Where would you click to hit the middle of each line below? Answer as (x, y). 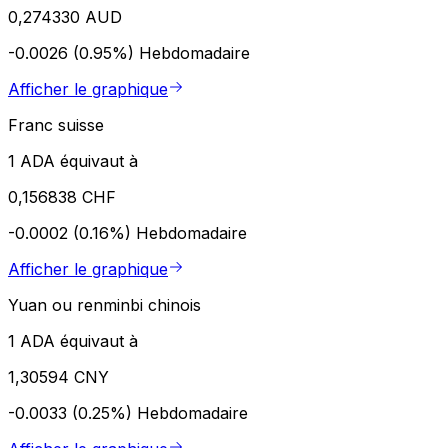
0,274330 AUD (65, 16)
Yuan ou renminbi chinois (104, 304)
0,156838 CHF (62, 196)
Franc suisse (56, 124)
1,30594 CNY (58, 376)
